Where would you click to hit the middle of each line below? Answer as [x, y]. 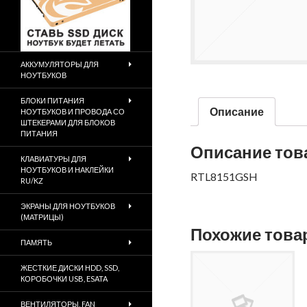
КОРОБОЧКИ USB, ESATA [64, 279]
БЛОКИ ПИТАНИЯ [52, 100]
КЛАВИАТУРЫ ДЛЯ [53, 159]
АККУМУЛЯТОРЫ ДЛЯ [60, 64]
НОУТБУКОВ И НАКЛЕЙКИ [67, 170]
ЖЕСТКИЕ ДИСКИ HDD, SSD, [70, 268]
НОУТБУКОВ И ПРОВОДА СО [73, 111]
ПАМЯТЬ [36, 242]
